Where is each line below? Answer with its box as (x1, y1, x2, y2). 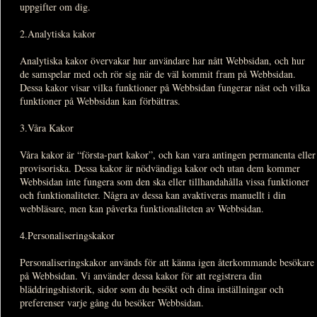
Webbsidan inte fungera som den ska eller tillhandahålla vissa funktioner (20, 174, 309, 188)
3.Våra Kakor (20, 120, 74, 134)
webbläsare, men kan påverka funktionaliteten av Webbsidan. (20, 201, 264, 215)
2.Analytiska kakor (20, 26, 96, 40)
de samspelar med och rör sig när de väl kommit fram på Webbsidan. (20, 67, 296, 81)
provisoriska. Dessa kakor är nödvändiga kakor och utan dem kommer (20, 161, 300, 175)
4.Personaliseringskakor (20, 228, 115, 242)
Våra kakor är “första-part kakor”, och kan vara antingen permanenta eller (20, 147, 316, 161)
